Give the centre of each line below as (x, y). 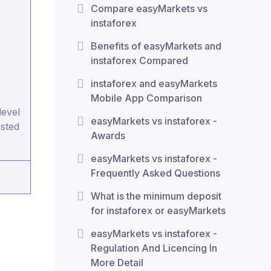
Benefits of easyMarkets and (156, 46)
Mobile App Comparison (146, 98)
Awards (108, 135)
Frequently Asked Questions (155, 173)
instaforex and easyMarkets (154, 83)
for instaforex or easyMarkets (158, 211)
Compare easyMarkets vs (149, 8)
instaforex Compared (139, 60)
